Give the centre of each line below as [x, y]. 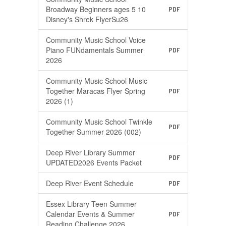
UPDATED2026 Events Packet [94, 162]
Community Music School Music [97, 81]
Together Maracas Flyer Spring [96, 91]
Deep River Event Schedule [90, 183]
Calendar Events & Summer [90, 214]
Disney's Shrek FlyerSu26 [87, 19]
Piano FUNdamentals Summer [95, 50]
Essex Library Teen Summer [91, 204]
